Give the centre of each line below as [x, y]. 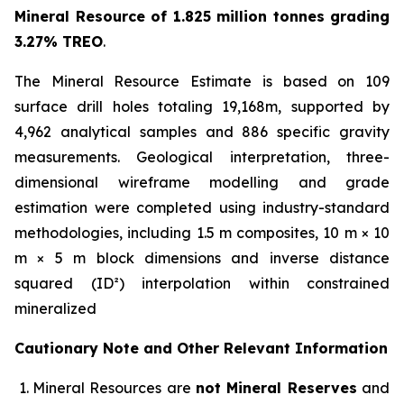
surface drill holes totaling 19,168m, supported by [202, 107]
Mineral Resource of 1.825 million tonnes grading [202, 17]
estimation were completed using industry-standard [202, 208]
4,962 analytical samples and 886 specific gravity [202, 132]
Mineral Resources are [114, 388]
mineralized [55, 309]
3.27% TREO [59, 42]
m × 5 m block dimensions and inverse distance [202, 258]
